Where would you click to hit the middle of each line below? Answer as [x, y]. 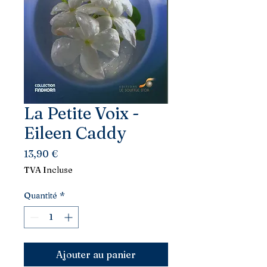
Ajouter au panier [96, 254]
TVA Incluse [48, 170]
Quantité [41, 195]
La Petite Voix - [82, 113]
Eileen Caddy [75, 133]
